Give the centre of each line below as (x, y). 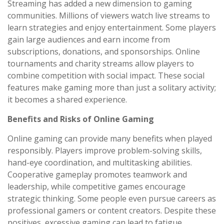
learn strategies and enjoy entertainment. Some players (112, 28)
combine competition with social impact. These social (106, 76)
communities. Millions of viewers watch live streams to (109, 16)
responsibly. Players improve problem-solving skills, (105, 151)
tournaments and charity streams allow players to (101, 64)
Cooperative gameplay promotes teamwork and (97, 175)
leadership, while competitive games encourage (96, 187)
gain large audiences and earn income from (89, 40)
